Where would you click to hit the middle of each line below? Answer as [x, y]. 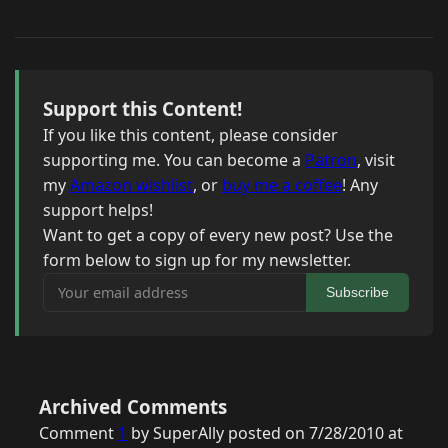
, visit [376, 160]
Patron [331, 160]
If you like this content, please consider [190, 135]
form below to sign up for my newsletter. [197, 260]
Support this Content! [142, 109]
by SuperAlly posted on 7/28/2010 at [265, 433]
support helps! [98, 210]
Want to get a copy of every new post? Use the [218, 235]
